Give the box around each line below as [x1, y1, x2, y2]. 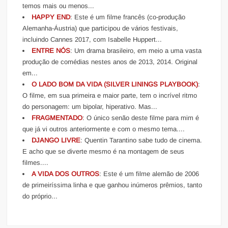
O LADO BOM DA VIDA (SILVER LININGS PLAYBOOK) [32, 80, 198, 88]
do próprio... [22, 192, 58, 200]
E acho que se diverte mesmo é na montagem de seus [22, 147, 185, 155]
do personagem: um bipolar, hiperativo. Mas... [22, 102, 158, 110]
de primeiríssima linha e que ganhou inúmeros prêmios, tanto [22, 181, 203, 189]
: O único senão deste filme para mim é [82, 113, 199, 122]
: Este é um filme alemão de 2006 [99, 169, 199, 178]
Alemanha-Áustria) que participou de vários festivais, [22, 24, 179, 32]
